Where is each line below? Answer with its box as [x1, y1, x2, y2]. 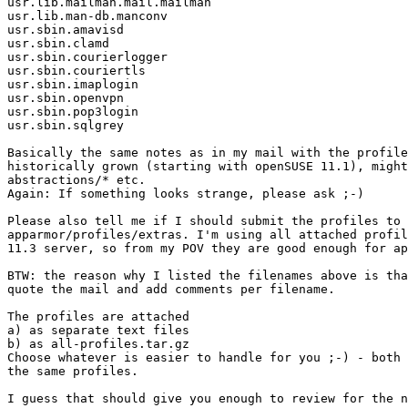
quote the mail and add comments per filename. [7, 282, 335, 297]
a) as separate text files [7, 323, 189, 338]
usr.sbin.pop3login [7, 105, 138, 119]
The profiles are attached [7, 310, 189, 324]
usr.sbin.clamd [7, 36, 109, 51]
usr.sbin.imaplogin [7, 77, 138, 92]
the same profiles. [7, 364, 138, 379]
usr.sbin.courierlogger [7, 50, 168, 65]
